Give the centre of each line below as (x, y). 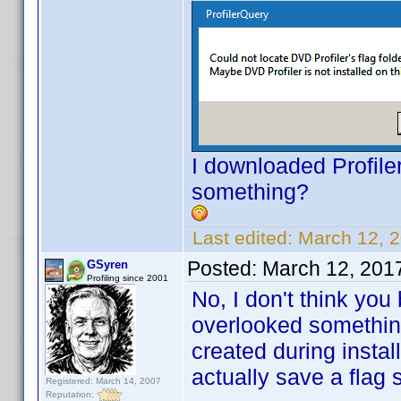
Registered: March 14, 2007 (103, 381)
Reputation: (71, 394)
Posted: (225, 269)
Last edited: (243, 238)
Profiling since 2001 (128, 278)
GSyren (107, 264)
